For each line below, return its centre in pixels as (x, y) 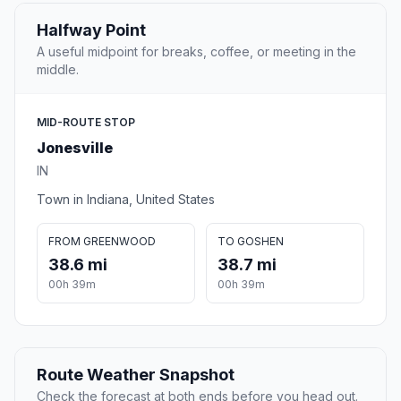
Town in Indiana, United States (126, 200)
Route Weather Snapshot (136, 375)
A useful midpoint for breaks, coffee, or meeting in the (196, 52)
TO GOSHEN (251, 242)
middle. (58, 70)
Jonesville (75, 148)
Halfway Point (91, 30)
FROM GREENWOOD (102, 242)
